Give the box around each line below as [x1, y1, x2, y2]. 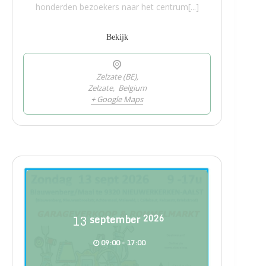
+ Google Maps [91, 93, 144, 104]
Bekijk [106, 32, 128, 42]
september [90, 211, 141, 227]
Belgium [118, 82, 147, 93]
